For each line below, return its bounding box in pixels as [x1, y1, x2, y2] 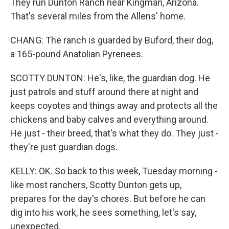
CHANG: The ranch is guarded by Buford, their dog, [10, 35, 213, 45]
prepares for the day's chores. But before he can [10, 193, 205, 204]
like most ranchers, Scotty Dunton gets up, [10, 179, 181, 190]
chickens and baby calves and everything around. [10, 114, 209, 125]
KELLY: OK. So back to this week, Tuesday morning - [10, 166, 218, 176]
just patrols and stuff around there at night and [10, 86, 198, 97]
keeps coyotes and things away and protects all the [10, 100, 218, 111]
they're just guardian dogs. [10, 142, 118, 152]
